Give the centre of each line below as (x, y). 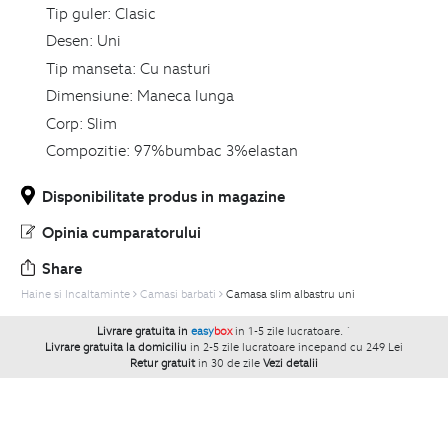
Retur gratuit (162, 363)
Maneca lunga (185, 95)
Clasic (135, 12)
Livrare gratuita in (144, 331)
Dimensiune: (89, 95)
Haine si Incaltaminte (75, 294)
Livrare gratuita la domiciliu (116, 347)
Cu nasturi (175, 67)
